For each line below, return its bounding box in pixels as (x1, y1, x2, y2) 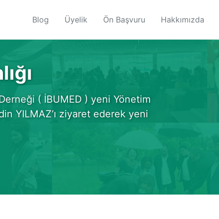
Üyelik (65, 14, 88, 24)
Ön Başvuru (103, 14, 145, 24)
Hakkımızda (161, 14, 204, 24)
